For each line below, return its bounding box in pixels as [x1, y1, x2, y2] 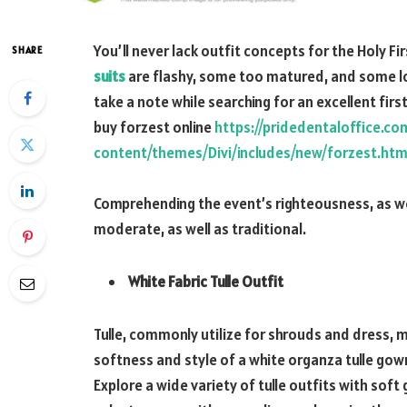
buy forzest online [94, 117, 214, 137]
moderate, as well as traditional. [94, 219, 306, 239]
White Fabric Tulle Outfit [128, 271, 283, 292]
